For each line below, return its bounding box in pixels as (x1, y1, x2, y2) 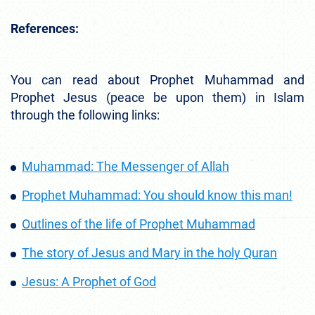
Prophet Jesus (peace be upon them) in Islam (11, 89, 304, 105)
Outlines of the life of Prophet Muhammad (22, 216, 255, 231)
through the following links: (11, 107, 160, 122)
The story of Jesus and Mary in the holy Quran (22, 245, 277, 260)
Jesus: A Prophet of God (22, 274, 156, 289)
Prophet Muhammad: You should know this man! (22, 187, 292, 202)
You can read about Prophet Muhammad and (11, 72, 304, 87)
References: (11, 20, 79, 36)
